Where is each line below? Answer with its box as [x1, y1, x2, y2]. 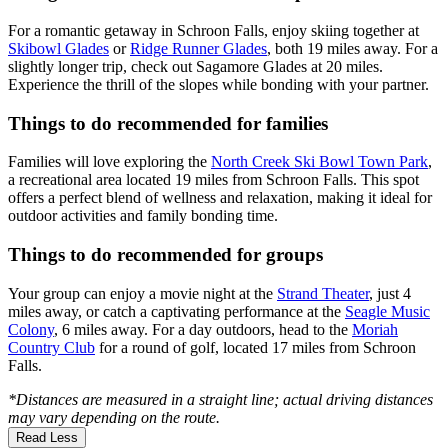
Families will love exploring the [8, 153, 211, 171]
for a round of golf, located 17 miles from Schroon [95, 338, 416, 356]
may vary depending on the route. [8, 408, 220, 426]
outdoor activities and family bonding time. [8, 207, 278, 225]
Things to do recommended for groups [8, 244, 323, 266]
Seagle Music [345, 302, 430, 320]
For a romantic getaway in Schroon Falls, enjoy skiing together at [8, 21, 419, 39]
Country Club [8, 338, 95, 356]
